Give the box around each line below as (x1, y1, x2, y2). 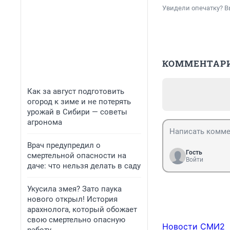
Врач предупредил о (27, 141, 101, 150)
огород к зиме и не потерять (27, 97, 131, 106)
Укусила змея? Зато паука (27, 184, 122, 194)
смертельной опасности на (27, 151, 126, 160)
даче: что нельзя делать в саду (27, 161, 141, 170)
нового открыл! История (27, 195, 118, 204)
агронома (27, 118, 62, 127)
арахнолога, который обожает (27, 205, 137, 214)
